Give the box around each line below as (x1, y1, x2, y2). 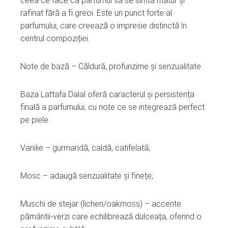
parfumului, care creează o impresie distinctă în (20, 20, 187, 31)
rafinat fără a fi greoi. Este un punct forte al (20, 8, 172, 18)
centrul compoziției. (20, 33, 90, 43)
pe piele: (20, 115, 50, 125)
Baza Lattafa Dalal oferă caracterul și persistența (20, 89, 194, 99)
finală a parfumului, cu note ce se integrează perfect (20, 102, 205, 112)
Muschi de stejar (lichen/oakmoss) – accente (20, 198, 181, 209)
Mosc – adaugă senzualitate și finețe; (20, 170, 153, 181)
